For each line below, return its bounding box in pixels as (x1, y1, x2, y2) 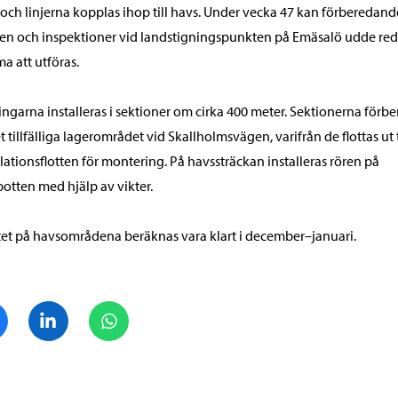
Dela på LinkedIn (68, 301, 168, 319)
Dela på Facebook (7, 301, 113, 319)
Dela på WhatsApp (128, 301, 237, 319)
